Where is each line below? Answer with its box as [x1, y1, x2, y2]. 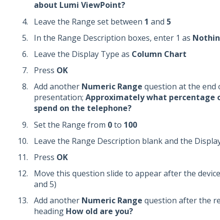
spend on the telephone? [33, 103, 132, 114]
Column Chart [131, 49, 187, 60]
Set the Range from [33, 119, 106, 130]
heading [33, 206, 66, 217]
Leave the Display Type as [33, 49, 132, 60]
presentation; [33, 92, 85, 103]
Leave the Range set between [33, 16, 142, 27]
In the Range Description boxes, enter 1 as [33, 32, 192, 43]
